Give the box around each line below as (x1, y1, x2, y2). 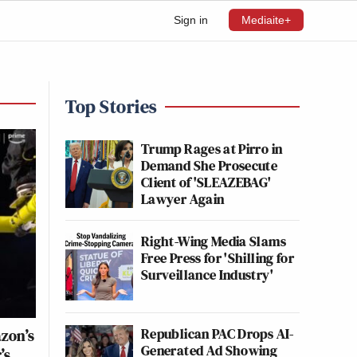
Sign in (174, 14, 208, 26)
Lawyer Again (141, 189, 225, 209)
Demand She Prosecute (141, 155, 278, 175)
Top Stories (65, 93, 157, 120)
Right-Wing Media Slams (141, 231, 286, 251)
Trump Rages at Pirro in (141, 139, 283, 159)
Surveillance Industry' (141, 265, 273, 284)
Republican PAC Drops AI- (141, 324, 294, 343)
